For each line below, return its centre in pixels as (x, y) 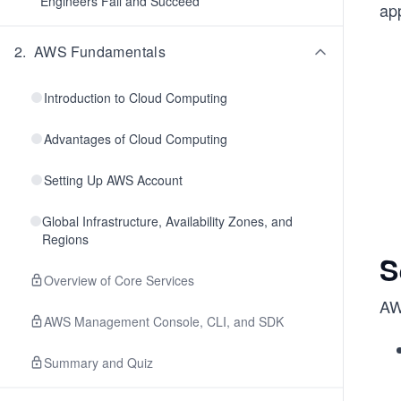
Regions (66, 239)
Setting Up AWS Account (113, 180)
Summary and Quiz (98, 363)
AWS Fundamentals (100, 51)
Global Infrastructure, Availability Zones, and (168, 221)
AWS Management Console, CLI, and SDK (164, 321)
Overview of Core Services (119, 280)
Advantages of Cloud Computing (136, 139)
